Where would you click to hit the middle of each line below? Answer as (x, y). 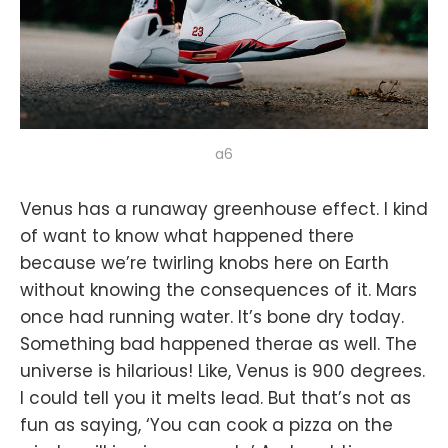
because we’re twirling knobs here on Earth (204, 262)
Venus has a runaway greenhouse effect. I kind (224, 208)
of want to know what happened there (187, 235)
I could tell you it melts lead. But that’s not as (215, 397)
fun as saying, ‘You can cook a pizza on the (206, 424)
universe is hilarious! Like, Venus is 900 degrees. (222, 370)
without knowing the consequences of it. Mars (218, 289)
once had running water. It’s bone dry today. (212, 316)
